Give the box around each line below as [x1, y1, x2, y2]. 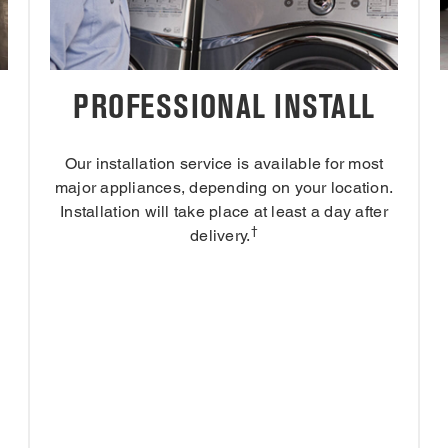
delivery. [190, 226, 251, 246]
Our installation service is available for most [64, 154, 384, 174]
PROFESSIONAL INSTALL [73, 87, 375, 127]
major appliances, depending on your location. [54, 178, 394, 198]
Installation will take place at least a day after [60, 202, 388, 222]
